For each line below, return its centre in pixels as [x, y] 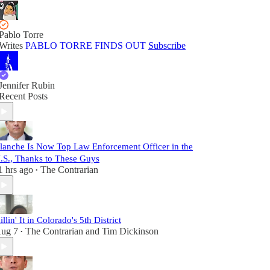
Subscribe [167, 46]
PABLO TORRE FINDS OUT [86, 46]
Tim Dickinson [130, 231]
